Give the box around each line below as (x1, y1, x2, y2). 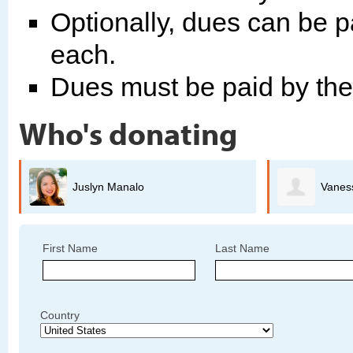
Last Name (215, 242, 269, 255)
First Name (43, 242, 98, 255)
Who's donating (19, 112, 237, 153)
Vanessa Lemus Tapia (121, 180, 232, 193)
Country (40, 309, 80, 322)
